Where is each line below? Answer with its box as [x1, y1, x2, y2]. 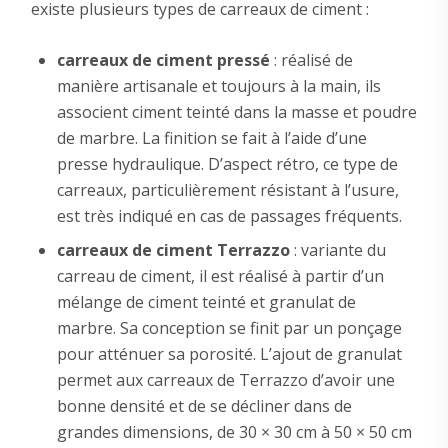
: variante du [289, 238, 386, 261]
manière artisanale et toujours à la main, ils [56, 74, 381, 97]
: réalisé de [269, 48, 353, 71]
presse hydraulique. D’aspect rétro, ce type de [56, 152, 398, 175]
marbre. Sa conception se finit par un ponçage [56, 316, 402, 339]
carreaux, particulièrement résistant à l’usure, [56, 178, 399, 201]
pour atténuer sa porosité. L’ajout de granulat [56, 342, 402, 365]
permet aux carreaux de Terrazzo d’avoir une [56, 368, 395, 391]
